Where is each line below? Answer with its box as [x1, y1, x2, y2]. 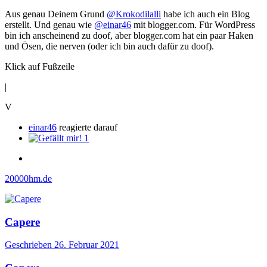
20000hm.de [5, 173, 52, 184]
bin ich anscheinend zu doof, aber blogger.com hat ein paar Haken [5, 30, 253, 41]
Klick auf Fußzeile [5, 61, 74, 72]
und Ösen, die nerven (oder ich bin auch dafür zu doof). [5, 41, 214, 51]
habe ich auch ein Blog [161, 8, 250, 19]
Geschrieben [5, 240, 54, 250]
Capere [5, 215, 40, 228]
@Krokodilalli [107, 8, 161, 19]
